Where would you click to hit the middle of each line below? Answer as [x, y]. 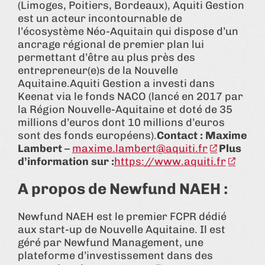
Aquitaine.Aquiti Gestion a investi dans [116, 83]
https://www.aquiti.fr [170, 161]
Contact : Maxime [202, 135]
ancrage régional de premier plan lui [111, 44]
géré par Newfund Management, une [111, 242]
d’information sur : [66, 161]
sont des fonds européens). [87, 135]
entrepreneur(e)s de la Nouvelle [98, 70]
